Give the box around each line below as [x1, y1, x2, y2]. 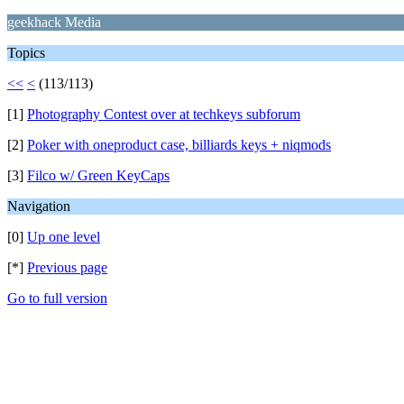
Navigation [7, 198, 70, 214]
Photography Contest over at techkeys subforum [27, 106, 300, 122]
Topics [7, 45, 45, 60]
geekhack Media [7, 14, 101, 30]
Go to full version [7, 290, 107, 306]
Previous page [27, 260, 107, 275]
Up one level [27, 229, 100, 244]
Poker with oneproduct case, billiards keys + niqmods [27, 137, 331, 152]
